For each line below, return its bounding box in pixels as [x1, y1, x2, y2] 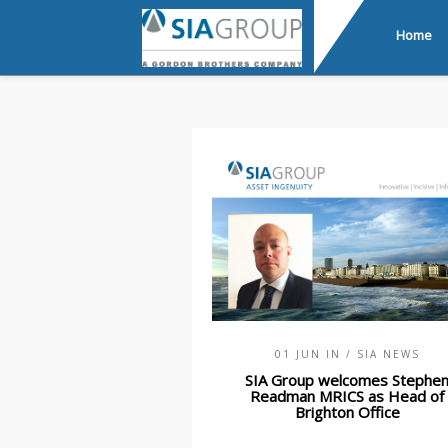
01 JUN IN [274, 346, 346, 361]
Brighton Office [294, 401, 400, 422]
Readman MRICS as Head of [250, 385, 444, 406]
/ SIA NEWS [345, 346, 420, 361]
